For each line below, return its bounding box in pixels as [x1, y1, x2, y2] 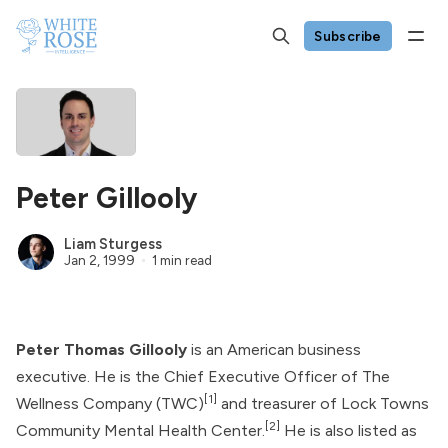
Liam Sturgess [64, 234, 162, 253]
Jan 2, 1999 [64, 251, 135, 268]
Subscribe [314, 27, 382, 44]
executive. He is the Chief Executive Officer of [16, 366, 362, 386]
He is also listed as [280, 420, 417, 440]
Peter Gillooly [16, 180, 197, 215]
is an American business [187, 339, 361, 359]
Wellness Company [16, 393, 152, 413]
